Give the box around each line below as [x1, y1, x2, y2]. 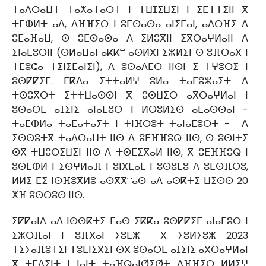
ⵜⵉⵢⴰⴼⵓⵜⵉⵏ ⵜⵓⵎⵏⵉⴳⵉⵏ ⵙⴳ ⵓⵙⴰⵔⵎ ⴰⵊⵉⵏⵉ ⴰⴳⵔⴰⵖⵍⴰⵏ [12, 243, 248, 257]
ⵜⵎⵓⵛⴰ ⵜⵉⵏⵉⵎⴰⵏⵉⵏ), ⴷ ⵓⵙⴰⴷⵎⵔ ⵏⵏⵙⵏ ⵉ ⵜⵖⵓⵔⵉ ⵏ [12, 60, 248, 74]
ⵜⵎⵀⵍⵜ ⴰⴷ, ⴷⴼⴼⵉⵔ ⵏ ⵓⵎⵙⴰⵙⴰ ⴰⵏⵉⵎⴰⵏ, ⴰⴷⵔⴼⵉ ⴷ [12, 17, 248, 31]
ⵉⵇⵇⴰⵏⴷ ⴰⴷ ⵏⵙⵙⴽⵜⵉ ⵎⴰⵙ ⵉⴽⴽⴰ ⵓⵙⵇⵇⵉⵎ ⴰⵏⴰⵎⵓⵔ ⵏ [12, 214, 248, 229]
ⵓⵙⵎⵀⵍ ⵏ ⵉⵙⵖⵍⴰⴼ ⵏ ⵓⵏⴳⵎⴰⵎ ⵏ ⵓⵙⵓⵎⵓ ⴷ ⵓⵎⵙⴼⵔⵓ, [12, 160, 248, 174]
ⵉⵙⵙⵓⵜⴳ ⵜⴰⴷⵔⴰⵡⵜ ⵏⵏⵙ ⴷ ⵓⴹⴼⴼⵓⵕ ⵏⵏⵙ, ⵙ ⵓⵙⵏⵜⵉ [12, 131, 248, 145]
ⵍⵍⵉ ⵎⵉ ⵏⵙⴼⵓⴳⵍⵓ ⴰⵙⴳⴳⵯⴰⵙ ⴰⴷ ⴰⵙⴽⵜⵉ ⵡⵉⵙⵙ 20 [12, 174, 248, 188]
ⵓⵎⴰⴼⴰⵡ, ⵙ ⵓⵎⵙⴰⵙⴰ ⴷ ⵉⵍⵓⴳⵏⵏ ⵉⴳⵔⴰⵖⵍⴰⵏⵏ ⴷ [12, 31, 248, 46]
